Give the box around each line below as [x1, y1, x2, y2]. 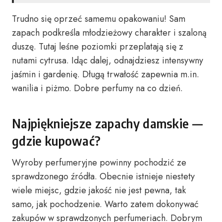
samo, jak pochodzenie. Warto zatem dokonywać [12, 198, 199, 211]
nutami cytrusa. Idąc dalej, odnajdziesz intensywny [12, 54, 203, 67]
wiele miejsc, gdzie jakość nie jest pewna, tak [12, 184, 186, 197]
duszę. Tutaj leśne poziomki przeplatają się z [12, 40, 183, 53]
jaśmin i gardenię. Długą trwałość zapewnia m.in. [12, 68, 199, 81]
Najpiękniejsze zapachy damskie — [12, 115, 203, 131]
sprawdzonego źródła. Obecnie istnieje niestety [12, 170, 195, 183]
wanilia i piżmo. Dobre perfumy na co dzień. [12, 82, 183, 95]
